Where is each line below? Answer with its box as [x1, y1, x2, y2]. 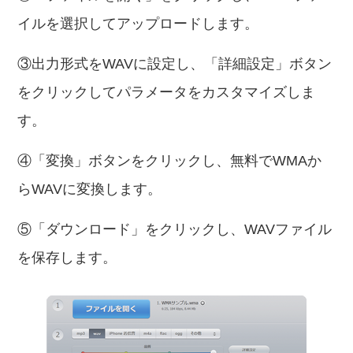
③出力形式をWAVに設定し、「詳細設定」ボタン [17, 56, 333, 72]
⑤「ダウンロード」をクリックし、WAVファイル [17, 221, 333, 237]
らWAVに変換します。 [17, 181, 162, 197]
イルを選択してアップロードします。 [17, 16, 259, 32]
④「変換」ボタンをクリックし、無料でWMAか [17, 153, 322, 169]
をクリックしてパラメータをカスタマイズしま [17, 84, 316, 100]
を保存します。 [17, 250, 117, 266]
